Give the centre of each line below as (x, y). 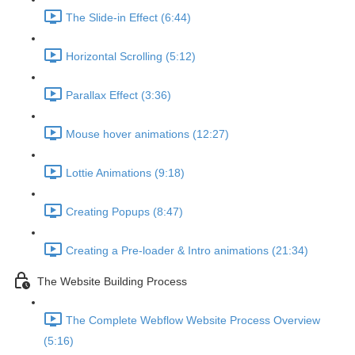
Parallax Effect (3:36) (118, 95)
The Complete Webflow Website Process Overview (193, 321)
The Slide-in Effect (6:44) (128, 18)
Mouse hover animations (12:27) (147, 134)
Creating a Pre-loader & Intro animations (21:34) (187, 251)
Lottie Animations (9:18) (125, 173)
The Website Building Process (112, 282)
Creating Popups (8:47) (124, 212)
